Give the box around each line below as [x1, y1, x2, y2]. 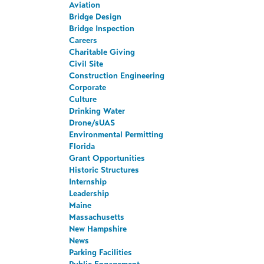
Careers [69, 35, 98, 45]
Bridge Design [69, 11, 122, 22]
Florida [69, 141, 95, 151]
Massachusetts [69, 212, 125, 222]
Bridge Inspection [69, 23, 135, 34]
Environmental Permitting [69, 129, 164, 140]
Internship [69, 176, 107, 187]
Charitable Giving [69, 47, 136, 57]
